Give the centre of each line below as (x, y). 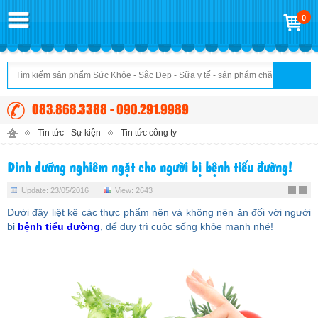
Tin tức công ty (149, 133)
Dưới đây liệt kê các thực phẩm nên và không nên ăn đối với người (159, 212)
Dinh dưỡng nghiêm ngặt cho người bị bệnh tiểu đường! (150, 166)
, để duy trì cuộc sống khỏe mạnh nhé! (187, 226)
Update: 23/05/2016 (55, 190)
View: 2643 (134, 190)
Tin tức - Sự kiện (69, 133)
